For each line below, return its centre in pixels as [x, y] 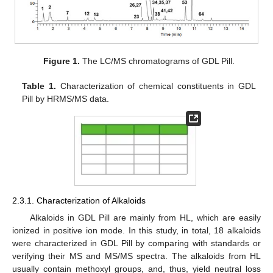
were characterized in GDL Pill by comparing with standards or [136, 243]
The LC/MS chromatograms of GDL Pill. [158, 61]
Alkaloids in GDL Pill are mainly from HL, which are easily [145, 217]
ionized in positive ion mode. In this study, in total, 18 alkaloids [136, 230]
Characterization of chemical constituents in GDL [156, 86]
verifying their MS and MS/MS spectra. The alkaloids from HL [136, 256]
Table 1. [39, 86]
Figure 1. [62, 61]
